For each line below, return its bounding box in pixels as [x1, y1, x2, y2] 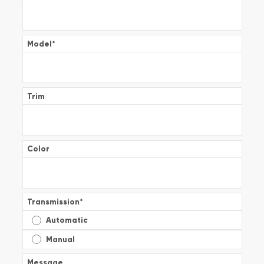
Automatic [45, 215, 88, 226]
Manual [45, 234, 75, 245]
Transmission [27, 196, 80, 207]
